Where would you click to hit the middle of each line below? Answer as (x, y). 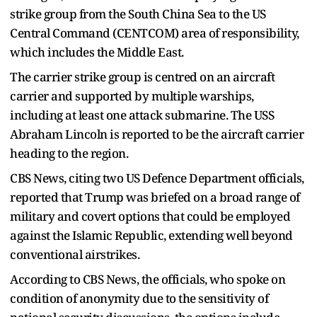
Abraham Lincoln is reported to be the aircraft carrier (157, 134)
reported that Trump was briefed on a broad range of (155, 197)
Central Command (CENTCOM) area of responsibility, (155, 33)
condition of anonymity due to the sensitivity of (139, 298)
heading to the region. (69, 153)
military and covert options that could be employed (150, 216)
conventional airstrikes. (75, 254)
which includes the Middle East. (97, 52)
